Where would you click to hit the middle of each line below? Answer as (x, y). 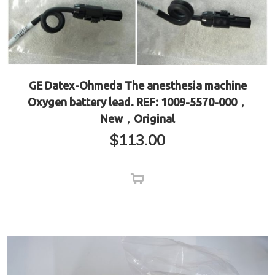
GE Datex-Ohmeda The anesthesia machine (137, 85)
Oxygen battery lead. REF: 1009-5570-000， (137, 102)
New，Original (137, 118)
